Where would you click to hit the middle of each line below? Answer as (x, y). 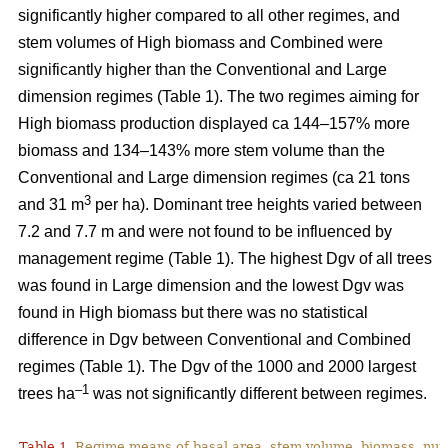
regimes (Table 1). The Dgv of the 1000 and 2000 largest (217, 367)
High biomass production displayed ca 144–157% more (214, 124)
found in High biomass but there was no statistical (193, 313)
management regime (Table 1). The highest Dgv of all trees (225, 259)
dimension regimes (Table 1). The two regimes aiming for (218, 97)
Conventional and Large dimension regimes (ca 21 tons (214, 178)
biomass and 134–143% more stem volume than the (201, 151)
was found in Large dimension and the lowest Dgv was (211, 286)
